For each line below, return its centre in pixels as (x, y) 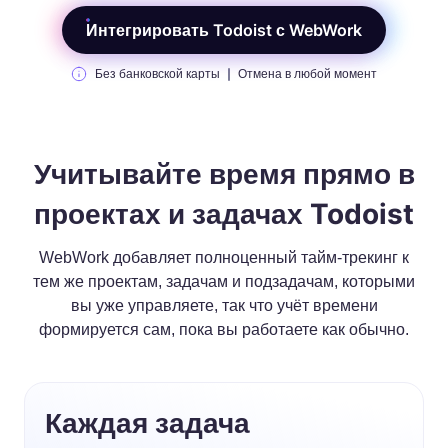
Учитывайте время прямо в (224, 174)
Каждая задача (147, 423)
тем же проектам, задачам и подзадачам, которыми (224, 281)
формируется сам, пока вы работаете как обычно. (224, 329)
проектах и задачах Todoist (224, 214)
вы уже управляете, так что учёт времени (224, 305)
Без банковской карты (157, 74)
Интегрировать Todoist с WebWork (224, 30)
